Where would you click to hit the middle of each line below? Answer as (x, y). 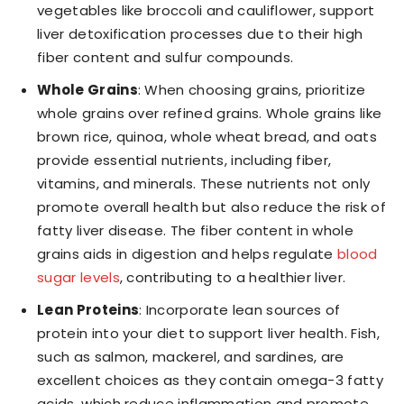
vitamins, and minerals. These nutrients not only (204, 183)
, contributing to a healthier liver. (233, 277)
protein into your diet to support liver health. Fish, (208, 333)
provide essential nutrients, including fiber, (184, 160)
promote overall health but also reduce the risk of (212, 207)
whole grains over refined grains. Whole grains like (210, 113)
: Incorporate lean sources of (240, 309)
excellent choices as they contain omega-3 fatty (211, 380)
